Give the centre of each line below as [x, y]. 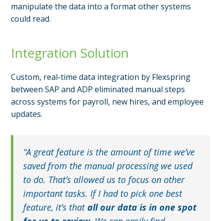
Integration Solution [72, 53]
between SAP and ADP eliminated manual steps [98, 89]
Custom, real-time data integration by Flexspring [101, 77]
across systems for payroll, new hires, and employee [108, 101]
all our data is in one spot [142, 207]
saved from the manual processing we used [108, 166]
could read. [31, 18]
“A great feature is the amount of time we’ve [109, 152]
